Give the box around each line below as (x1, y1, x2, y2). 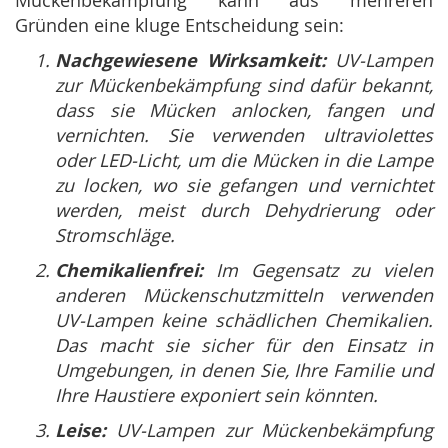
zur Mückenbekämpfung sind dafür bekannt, (55, 73, 433, 98)
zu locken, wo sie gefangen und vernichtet (55, 173, 433, 198)
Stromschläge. (55, 223, 175, 248)
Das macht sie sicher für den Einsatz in (55, 333, 433, 358)
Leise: (55, 418, 106, 444)
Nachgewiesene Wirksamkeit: (55, 48, 326, 74)
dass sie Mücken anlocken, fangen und (55, 98, 433, 123)
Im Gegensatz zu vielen (203, 258, 433, 283)
